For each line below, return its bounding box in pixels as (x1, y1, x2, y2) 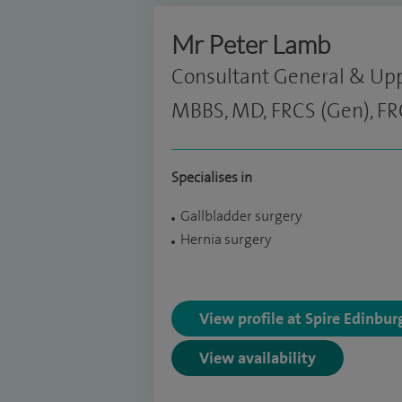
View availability (199, 347, 316, 367)
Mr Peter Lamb (171, 28, 330, 59)
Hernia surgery (180, 231, 271, 248)
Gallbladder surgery (180, 207, 301, 224)
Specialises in (171, 169, 252, 186)
